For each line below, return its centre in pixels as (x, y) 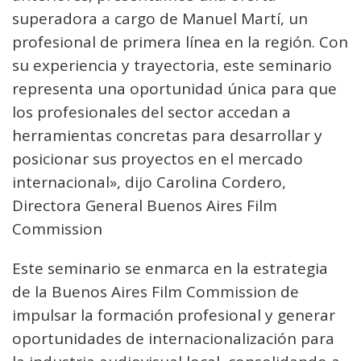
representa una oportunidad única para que (174, 89)
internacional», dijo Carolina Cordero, (149, 182)
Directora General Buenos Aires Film (145, 205)
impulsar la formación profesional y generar (174, 315)
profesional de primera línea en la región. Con (180, 42)
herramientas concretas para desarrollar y (167, 135)
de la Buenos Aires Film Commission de (156, 292)
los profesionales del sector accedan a (151, 112)
